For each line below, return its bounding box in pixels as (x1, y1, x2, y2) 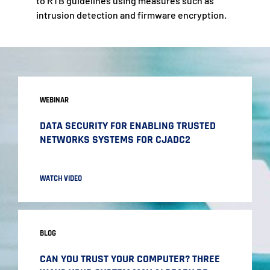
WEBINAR (39, 95, 69, 105)
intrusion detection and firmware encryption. (36, 8, 227, 20)
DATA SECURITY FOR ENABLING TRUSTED (39, 118, 216, 133)
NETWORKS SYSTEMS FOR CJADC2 (39, 132, 190, 146)
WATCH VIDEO (39, 173, 82, 183)
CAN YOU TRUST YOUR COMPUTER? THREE (39, 251, 220, 266)
